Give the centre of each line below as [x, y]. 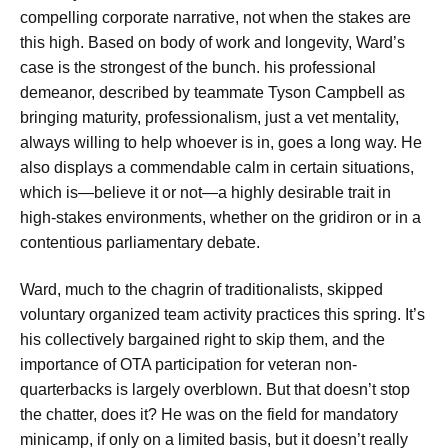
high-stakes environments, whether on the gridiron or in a [220, 217]
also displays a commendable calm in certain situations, [217, 167]
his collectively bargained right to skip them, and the [202, 340]
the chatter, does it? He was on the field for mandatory [209, 415]
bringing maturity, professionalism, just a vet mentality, [209, 117]
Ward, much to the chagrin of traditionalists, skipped [201, 290]
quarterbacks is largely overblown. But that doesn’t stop [215, 390]
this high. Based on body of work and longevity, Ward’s [212, 42]
